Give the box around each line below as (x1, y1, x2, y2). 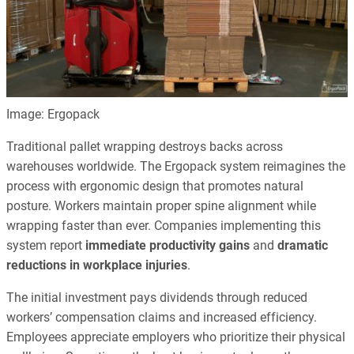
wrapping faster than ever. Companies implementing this (6, 217, 321, 233)
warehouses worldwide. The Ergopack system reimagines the (6, 158, 345, 174)
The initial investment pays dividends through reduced (6, 290, 307, 306)
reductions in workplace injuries (6, 257, 187, 273)
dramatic (277, 237, 328, 253)
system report (6, 237, 85, 253)
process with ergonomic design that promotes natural (6, 178, 303, 194)
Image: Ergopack (6, 106, 100, 122)
